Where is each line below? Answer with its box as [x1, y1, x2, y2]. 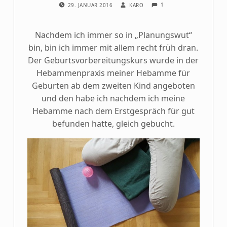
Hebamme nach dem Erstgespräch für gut [32, 105, 195, 117]
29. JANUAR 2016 [67, 2, 115, 9]
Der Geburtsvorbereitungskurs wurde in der [28, 55, 199, 66]
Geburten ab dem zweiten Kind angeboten [31, 80, 195, 92]
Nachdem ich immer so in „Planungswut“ [34, 29, 192, 41]
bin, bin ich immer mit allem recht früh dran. [28, 42, 199, 54]
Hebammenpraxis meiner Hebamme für [36, 67, 191, 79]
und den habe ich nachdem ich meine [42, 93, 185, 104]
